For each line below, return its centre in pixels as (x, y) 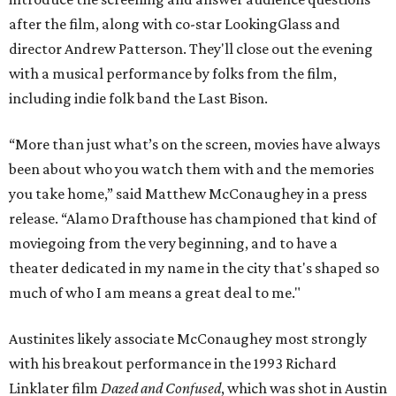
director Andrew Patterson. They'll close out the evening (191, 49)
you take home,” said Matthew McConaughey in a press (188, 194)
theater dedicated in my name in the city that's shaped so (194, 268)
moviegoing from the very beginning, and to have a (173, 244)
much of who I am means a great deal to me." (155, 293)
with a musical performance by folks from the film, (173, 74)
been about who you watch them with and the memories (191, 169)
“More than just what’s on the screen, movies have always (194, 145)
